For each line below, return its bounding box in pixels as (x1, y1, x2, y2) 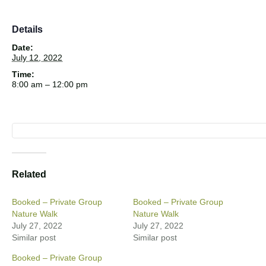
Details (12, 24, 43, 34)
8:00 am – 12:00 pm (12, 79, 88, 89)
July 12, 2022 (12, 52, 62, 62)
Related (12, 169, 46, 180)
